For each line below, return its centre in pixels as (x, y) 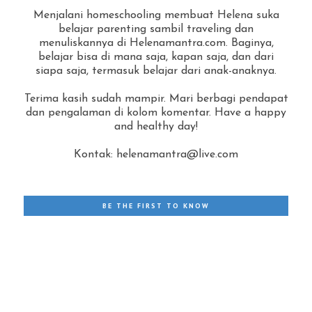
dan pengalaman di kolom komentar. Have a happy (156, 112)
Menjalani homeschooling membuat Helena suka (156, 15)
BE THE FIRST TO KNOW (156, 205)
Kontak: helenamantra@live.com (156, 154)
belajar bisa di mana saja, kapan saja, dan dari (156, 57)
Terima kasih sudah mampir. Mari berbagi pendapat (156, 99)
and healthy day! (156, 126)
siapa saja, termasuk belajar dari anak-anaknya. (156, 71)
